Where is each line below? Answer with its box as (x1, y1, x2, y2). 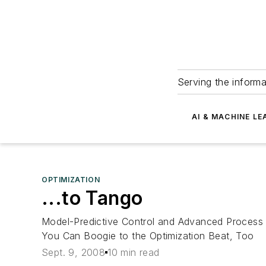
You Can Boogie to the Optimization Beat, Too (42, 230, 254, 242)
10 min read (107, 246, 160, 259)
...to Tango (42, 186, 143, 210)
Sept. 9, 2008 (42, 246, 106, 259)
